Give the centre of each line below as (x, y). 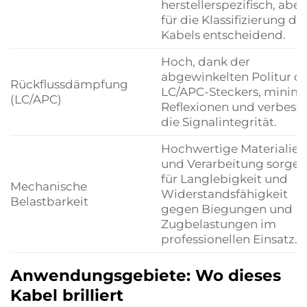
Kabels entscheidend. (223, 34)
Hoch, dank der (205, 61)
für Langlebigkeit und (224, 178)
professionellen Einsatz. (229, 238)
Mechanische (49, 186)
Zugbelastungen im (218, 223)
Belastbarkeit (49, 201)
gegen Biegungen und (226, 208)
